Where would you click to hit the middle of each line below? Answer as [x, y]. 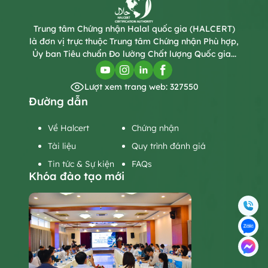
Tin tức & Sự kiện [81, 164]
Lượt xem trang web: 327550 [141, 86]
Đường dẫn [58, 101]
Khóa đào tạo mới [77, 176]
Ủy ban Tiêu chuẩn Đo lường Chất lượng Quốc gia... [134, 54]
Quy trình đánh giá [169, 146]
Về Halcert [68, 128]
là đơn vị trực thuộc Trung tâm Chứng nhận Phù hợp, [134, 41]
